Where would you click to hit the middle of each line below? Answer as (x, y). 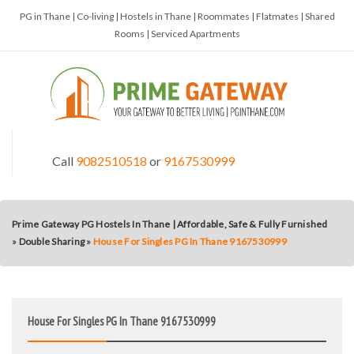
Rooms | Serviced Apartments (177, 34)
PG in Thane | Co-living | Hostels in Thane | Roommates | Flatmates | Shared (177, 16)
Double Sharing (51, 241)
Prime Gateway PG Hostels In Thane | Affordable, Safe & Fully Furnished (170, 224)
